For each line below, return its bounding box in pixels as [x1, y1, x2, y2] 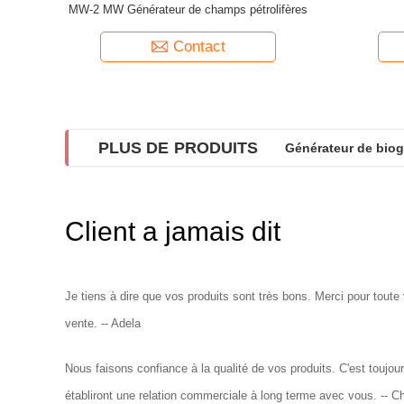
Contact [172, 37, 225, 55]
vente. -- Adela [65, 316, 141, 330]
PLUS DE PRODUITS [98, 138, 259, 157]
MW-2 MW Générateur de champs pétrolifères [69, 2, 308, 16]
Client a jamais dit [65, 216, 280, 246]
